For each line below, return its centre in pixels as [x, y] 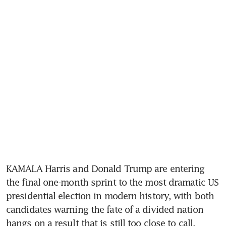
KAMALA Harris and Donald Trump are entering [105, 168]
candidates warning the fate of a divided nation [105, 209]
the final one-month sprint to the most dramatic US [112, 182]
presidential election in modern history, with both [110, 195]
